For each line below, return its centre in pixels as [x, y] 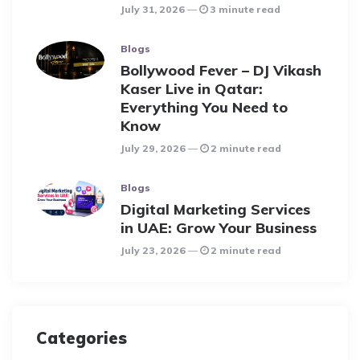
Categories [82, 337]
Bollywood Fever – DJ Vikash [221, 70]
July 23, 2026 [154, 250]
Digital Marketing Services [215, 209]
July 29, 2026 [154, 148]
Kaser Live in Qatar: [192, 88]
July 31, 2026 [154, 9]
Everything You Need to [204, 107]
